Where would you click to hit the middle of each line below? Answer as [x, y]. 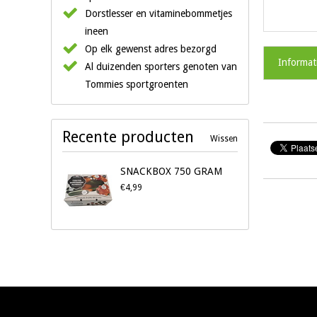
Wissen [224, 139]
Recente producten [128, 137]
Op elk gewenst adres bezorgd [151, 49]
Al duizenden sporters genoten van [161, 67]
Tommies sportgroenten [137, 84]
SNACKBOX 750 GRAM [172, 171]
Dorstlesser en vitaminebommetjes [158, 13]
